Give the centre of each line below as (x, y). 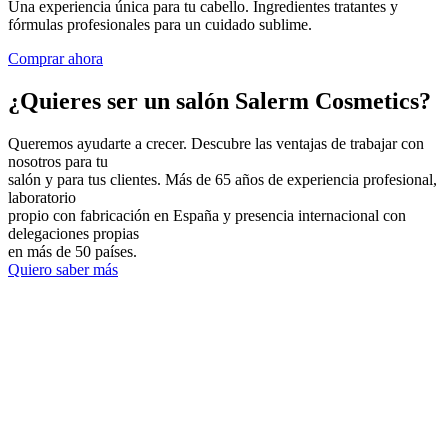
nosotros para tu (58, 162)
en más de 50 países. (72, 252)
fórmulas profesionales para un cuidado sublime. (160, 25)
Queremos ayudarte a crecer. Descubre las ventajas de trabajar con (216, 144)
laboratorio (42, 198)
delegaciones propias (73, 234)
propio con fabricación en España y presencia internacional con (207, 216)
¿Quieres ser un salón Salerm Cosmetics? (219, 101)
